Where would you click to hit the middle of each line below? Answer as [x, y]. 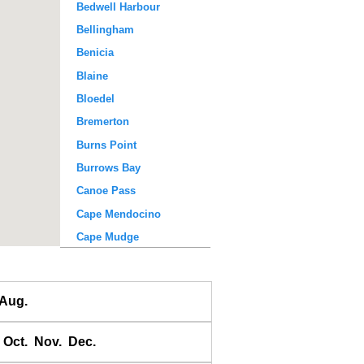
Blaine [92, 76]
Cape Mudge [108, 236]
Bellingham [105, 29]
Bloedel [95, 98]
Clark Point [104, 283]
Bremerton [103, 122]
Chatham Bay [110, 260]
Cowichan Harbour [123, 329]
